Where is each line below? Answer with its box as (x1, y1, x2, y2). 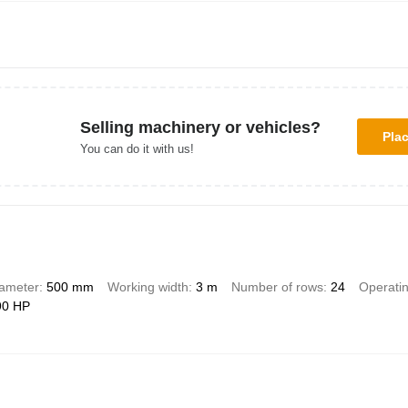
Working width (107, 280, 189, 295)
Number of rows (230, 280, 323, 295)
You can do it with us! (79, 141, 194, 156)
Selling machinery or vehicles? (79, 117, 321, 137)
